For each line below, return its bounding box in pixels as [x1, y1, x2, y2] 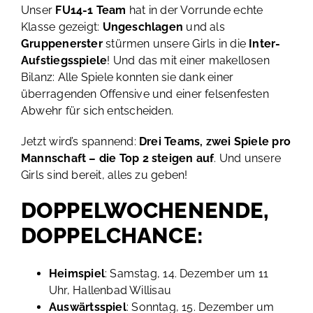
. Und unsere [214, 151, 282, 165]
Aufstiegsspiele [20, 53, 108, 67]
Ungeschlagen [102, 20, 187, 34]
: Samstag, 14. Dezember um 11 [104, 266, 269, 280]
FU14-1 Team [55, 3, 126, 17]
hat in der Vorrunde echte [126, 3, 263, 17]
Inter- [249, 36, 281, 50]
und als [186, 20, 225, 34]
